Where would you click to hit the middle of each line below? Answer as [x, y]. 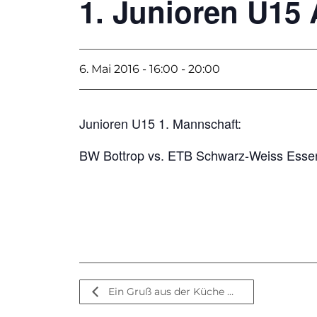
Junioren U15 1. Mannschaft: [160, 123]
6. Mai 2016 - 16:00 [129, 69]
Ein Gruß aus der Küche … [169, 291]
